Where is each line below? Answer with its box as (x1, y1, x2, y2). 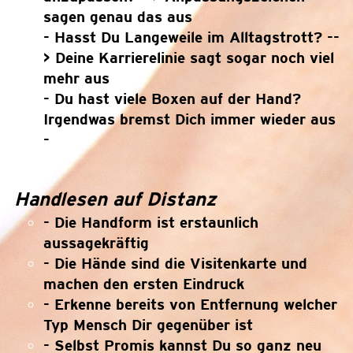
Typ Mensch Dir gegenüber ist (43, 316, 253, 333)
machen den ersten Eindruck (43, 275, 244, 292)
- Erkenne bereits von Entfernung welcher (43, 295, 337, 313)
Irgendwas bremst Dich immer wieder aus (43, 110, 336, 128)
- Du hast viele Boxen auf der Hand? (43, 90, 301, 107)
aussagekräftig (43, 234, 149, 251)
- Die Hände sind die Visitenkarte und (43, 255, 307, 272)
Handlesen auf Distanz (14, 188, 216, 210)
